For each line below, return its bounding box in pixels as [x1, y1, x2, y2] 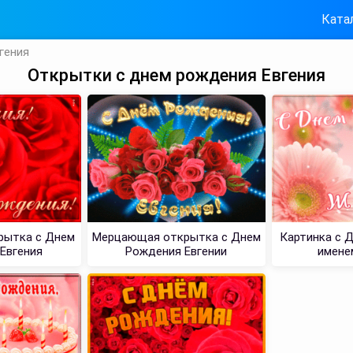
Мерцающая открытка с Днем [91, 229, 261, 244]
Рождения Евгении [125, 243, 228, 258]
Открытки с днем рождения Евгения [28, 65, 325, 85]
